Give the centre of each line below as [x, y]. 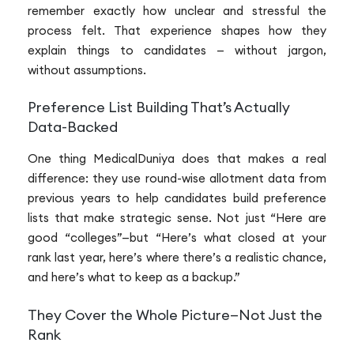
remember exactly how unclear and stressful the [177, 10]
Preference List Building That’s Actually [159, 107]
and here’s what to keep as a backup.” [134, 277]
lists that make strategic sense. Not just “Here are [177, 218]
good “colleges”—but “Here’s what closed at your [177, 238]
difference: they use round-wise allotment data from [177, 179]
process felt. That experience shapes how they [177, 30]
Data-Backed [73, 127]
